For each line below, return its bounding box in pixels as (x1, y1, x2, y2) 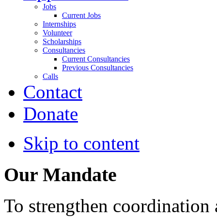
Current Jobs (62, 11, 101, 19)
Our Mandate (4, 163, 117, 186)
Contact (23, 81, 82, 102)
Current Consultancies (62, 54, 130, 63)
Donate (23, 103, 78, 124)
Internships (43, 19, 76, 28)
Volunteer (43, 28, 72, 37)
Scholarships (43, 37, 81, 46)
